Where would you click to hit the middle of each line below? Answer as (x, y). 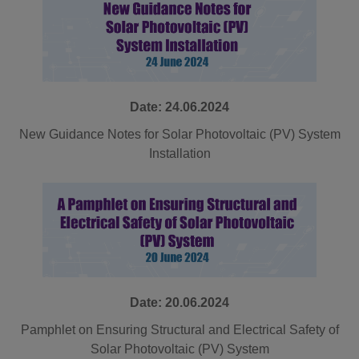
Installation (179, 154)
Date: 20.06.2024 (179, 303)
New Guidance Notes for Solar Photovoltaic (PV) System (179, 135)
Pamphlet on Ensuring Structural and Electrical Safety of (179, 330)
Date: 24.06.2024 (179, 107)
